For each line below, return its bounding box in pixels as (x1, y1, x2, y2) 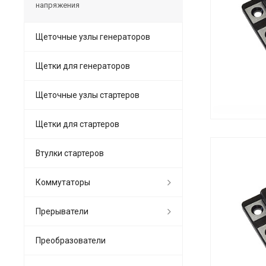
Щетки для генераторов (36, 61, 130, 71)
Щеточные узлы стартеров (36, 90, 140, 100)
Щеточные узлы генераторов (36, 31, 150, 42)
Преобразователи (36, 235, 106, 245)
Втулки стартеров (36, 148, 104, 158)
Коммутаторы (36, 177, 90, 187)
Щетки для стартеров (36, 119, 119, 129)
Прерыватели (36, 206, 88, 216)
